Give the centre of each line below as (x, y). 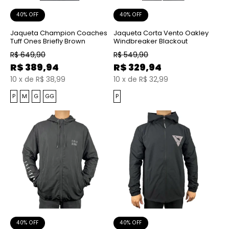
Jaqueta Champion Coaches (59, 33)
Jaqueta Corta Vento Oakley (161, 33)
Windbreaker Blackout (151, 41)
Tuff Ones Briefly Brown (48, 41)
